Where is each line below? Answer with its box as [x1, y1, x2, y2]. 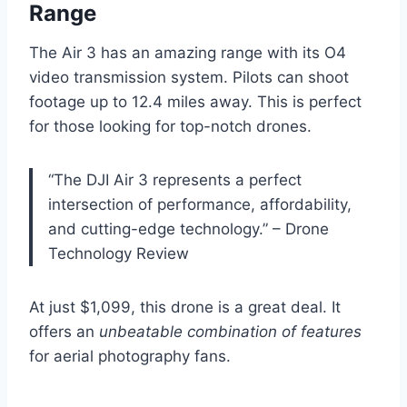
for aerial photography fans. [29, 347, 231, 366]
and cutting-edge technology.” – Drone [48, 220, 329, 239]
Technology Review [48, 244, 189, 263]
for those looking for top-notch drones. [29, 117, 312, 136]
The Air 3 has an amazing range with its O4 [29, 44, 346, 63]
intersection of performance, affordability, [48, 195, 352, 214]
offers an [29, 323, 99, 342]
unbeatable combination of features [99, 323, 362, 342]
